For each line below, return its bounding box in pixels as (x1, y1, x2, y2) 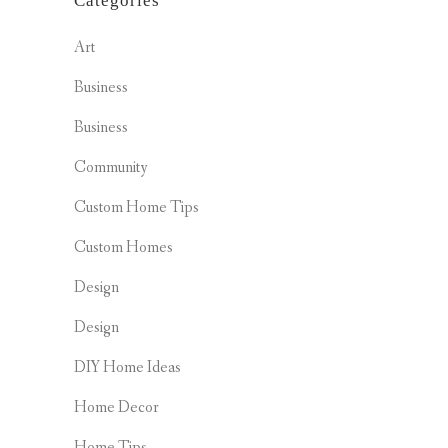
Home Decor (74, 397, 159, 418)
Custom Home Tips (74, 197, 199, 218)
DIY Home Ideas (74, 357, 181, 378)
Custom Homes (74, 237, 173, 258)
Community (74, 157, 148, 178)
